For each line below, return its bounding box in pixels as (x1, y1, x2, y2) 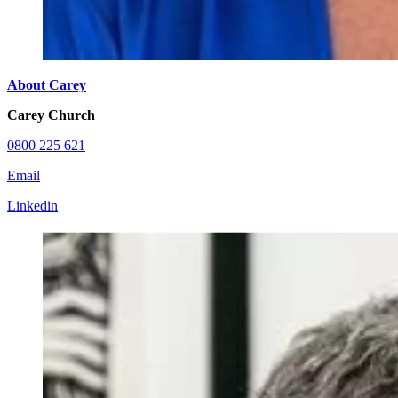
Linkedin (7, 198, 58, 213)
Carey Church (7, 107, 95, 123)
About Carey (7, 77, 86, 92)
